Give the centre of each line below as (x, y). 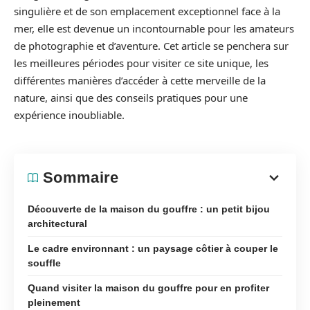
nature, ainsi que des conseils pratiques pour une (131, 98)
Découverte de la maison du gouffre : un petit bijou (149, 209)
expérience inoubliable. (69, 115)
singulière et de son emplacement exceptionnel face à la (147, 11)
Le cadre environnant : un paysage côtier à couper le (153, 248)
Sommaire (81, 177)
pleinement (54, 302)
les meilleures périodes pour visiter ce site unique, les (141, 63)
